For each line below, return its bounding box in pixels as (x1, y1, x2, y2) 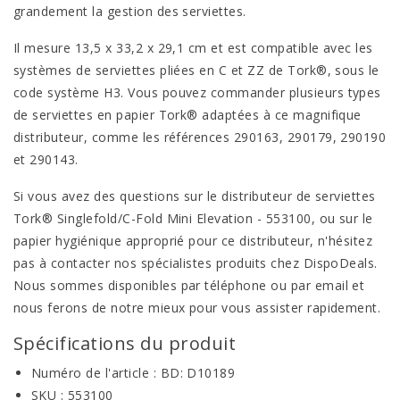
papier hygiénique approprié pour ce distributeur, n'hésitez (13, 232, 373, 249)
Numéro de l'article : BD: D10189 (31, 364, 236, 381)
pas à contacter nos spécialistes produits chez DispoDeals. (13, 254, 378, 271)
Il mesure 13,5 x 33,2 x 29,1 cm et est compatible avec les (13, 39, 373, 56)
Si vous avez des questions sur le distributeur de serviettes (13, 187, 376, 204)
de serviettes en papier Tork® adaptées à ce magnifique (13, 106, 362, 123)
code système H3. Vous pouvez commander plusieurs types (13, 84, 381, 101)
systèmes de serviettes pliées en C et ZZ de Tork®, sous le (13, 62, 379, 79)
